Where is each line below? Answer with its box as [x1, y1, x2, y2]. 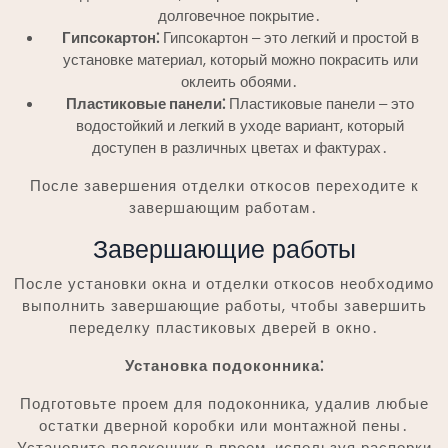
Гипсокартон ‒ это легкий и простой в [158, 26, 419, 48]
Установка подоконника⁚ [124, 354, 324, 376]
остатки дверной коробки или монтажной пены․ [38, 414, 410, 436]
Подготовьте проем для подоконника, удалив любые [19, 392, 429, 414]
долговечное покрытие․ [158, 4, 322, 26]
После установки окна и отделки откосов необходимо [14, 272, 434, 294]
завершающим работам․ [129, 196, 319, 218]
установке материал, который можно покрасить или [62, 48, 418, 70]
